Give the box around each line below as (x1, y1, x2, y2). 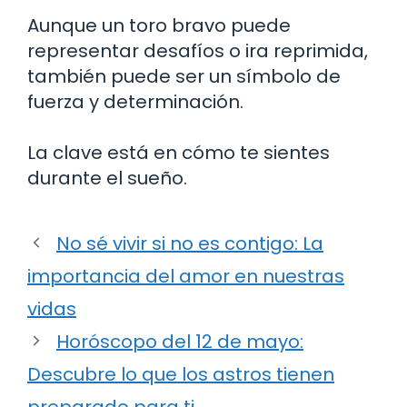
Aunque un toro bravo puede (27, 12, 291, 38)
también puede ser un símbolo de (27, 63, 341, 89)
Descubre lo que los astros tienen (27, 361, 334, 387)
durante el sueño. (27, 164, 187, 191)
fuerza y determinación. (27, 88, 243, 114)
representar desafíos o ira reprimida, (27, 37, 368, 64)
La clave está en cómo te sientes (27, 139, 330, 165)
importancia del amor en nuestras (27, 263, 344, 289)
